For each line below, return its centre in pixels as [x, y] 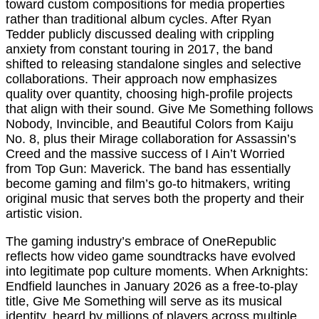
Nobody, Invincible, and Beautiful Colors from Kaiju [150, 124]
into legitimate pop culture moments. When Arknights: [157, 272]
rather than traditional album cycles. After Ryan [138, 20]
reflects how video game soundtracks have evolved [151, 257]
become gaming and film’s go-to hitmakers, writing [148, 184]
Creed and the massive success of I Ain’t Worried [145, 154]
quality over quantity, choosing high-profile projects [149, 94]
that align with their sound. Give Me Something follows [159, 109]
